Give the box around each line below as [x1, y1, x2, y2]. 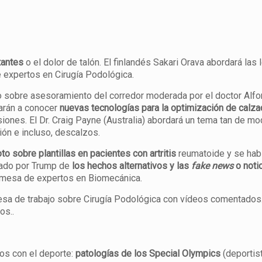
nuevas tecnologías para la [60, 102, 169, 113]
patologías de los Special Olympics [75, 248, 221, 259]
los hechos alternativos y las [72, 160, 192, 171]
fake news [191, 160, 234, 171]
